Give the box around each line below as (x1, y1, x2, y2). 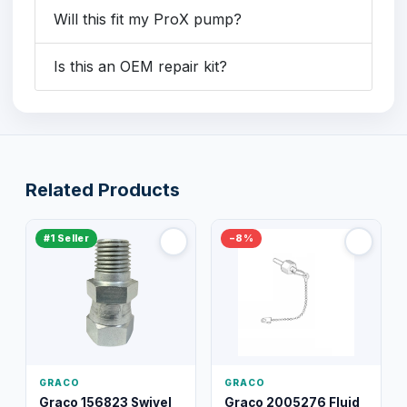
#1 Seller (44, 232, 89, 244)
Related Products (25, 178, 180, 201)
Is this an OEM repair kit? (54, 56, 227, 75)
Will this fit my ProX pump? (54, 9, 242, 28)
